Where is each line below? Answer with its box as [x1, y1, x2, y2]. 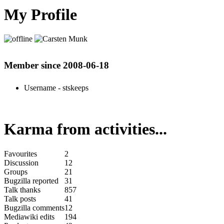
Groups [4, 167, 27, 176]
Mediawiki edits [4, 212, 54, 221]
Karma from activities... [4, 120, 167, 138]
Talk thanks [4, 185, 40, 194]
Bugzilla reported [4, 176, 58, 185]
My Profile [4, 5, 77, 23]
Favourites [4, 149, 37, 158]
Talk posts [4, 194, 36, 203]
